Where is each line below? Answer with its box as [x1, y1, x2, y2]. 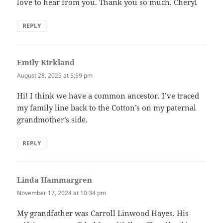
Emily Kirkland [17, 57, 75, 68]
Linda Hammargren [17, 175, 93, 185]
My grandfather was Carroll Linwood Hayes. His [17, 208, 189, 219]
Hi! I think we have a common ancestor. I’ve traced [17, 91, 200, 101]
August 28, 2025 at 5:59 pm [17, 71, 93, 80]
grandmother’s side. [17, 114, 88, 125]
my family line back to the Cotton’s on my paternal [17, 103, 197, 113]
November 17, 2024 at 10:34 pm [17, 189, 107, 198]
